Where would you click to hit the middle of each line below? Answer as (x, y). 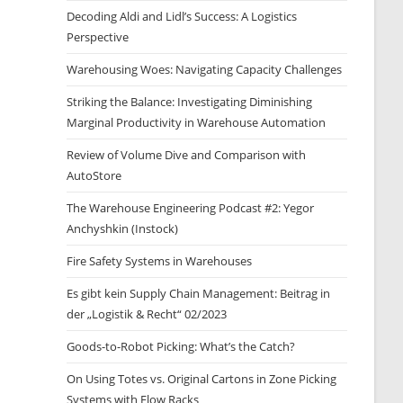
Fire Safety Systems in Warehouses (160, 261)
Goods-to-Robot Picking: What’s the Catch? (181, 346)
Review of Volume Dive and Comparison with (187, 155)
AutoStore (94, 175)
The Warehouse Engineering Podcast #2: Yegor (191, 208)
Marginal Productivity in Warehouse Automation (197, 122)
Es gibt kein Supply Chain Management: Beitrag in (199, 293)
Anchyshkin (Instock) (123, 228)
